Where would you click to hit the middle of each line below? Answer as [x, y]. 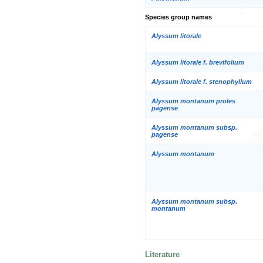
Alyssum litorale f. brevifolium [198, 62]
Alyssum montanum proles [193, 101]
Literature [162, 255]
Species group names [178, 17]
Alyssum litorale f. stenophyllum [202, 81]
